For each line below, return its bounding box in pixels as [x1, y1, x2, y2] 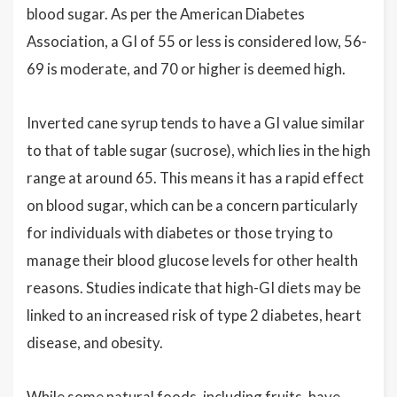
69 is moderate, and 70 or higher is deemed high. [27, 59, 346, 78]
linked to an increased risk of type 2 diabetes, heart [27, 306, 362, 324]
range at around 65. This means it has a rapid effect [27, 168, 364, 187]
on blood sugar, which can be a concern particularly [27, 196, 358, 214]
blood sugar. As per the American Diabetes [27, 4, 305, 23]
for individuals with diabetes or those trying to [27, 223, 333, 242]
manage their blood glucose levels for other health [27, 251, 358, 269]
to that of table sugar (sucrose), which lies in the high [27, 141, 370, 160]
